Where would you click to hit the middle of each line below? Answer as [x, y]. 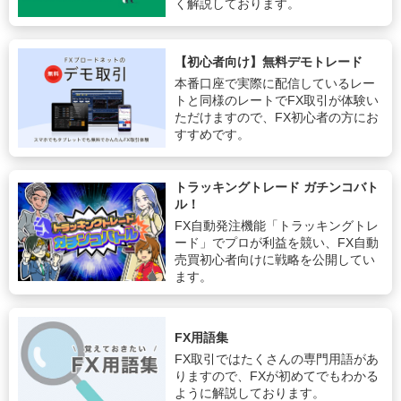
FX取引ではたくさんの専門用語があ [277, 359]
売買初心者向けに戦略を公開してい [275, 259]
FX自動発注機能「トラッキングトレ [277, 225]
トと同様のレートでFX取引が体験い [277, 100]
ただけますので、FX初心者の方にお [277, 117]
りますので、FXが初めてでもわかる [277, 376]
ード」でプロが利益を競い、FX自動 [277, 242]
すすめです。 [213, 134]
